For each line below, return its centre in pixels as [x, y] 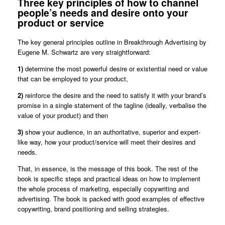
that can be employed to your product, [73, 79]
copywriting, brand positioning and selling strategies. [93, 209]
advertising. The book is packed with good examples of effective [111, 199]
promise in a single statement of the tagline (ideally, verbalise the [112, 105]
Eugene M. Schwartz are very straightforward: [84, 52]
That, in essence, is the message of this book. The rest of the [108, 169]
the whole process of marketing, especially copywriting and [103, 189]
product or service [61, 22]
